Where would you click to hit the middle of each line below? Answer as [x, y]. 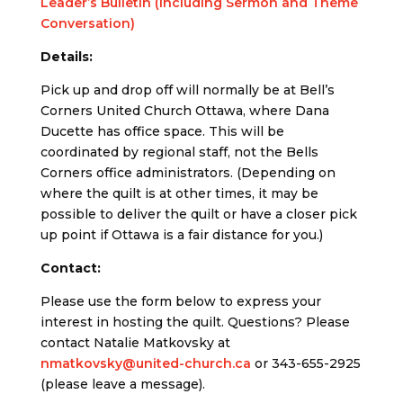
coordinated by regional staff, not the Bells [179, 152]
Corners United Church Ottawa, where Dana [184, 111]
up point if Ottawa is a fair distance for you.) [181, 235]
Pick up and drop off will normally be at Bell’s [187, 90]
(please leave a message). [122, 384]
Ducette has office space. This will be [162, 131]
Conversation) [87, 23]
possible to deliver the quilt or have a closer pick [198, 214]
